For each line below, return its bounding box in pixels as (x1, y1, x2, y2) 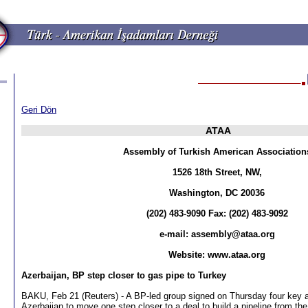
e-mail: (159, 229, 191, 239)
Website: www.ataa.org (168, 250, 265, 260)
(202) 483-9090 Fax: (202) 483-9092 (146, 208, 288, 219)
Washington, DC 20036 (169, 188, 265, 198)
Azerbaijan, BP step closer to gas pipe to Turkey (21, 270, 226, 280)
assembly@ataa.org (190, 229, 275, 239)
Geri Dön (21, 104, 56, 115)
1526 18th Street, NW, (172, 167, 262, 177)
